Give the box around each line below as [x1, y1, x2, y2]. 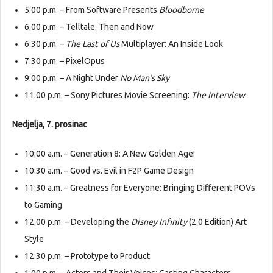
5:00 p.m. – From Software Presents [24, 5, 159, 15]
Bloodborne [159, 5, 204, 15]
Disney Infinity [131, 217, 187, 227]
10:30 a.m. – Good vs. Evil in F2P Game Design [24, 166, 194, 176]
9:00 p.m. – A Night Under [24, 73, 120, 83]
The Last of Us [66, 39, 119, 49]
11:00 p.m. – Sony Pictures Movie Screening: [24, 90, 191, 101]
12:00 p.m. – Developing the [24, 217, 131, 227]
